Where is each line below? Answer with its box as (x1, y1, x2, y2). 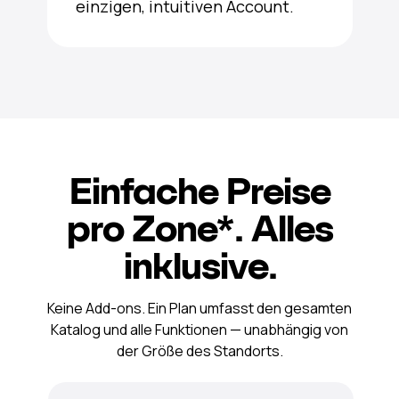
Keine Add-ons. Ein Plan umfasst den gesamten (47, 297, 352, 318)
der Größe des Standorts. (116, 340, 283, 361)
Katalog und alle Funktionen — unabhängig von (51, 319, 348, 339)
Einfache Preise (69, 167, 330, 213)
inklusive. (123, 242, 277, 288)
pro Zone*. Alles (67, 205, 333, 250)
